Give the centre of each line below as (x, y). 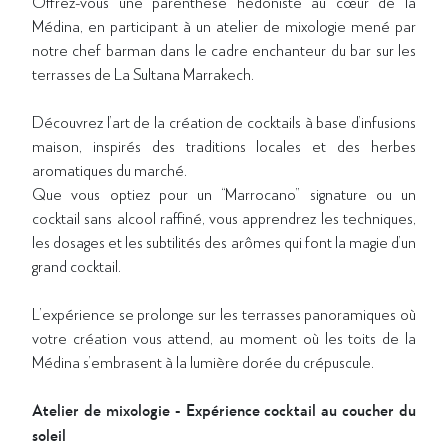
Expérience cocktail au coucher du (300, 410)
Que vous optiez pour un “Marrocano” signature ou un (224, 193)
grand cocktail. (76, 265)
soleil (49, 435)
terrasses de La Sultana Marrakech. (143, 73)
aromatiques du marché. (109, 169)
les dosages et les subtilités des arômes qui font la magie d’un (224, 241)
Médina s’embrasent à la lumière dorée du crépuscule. (203, 361)
